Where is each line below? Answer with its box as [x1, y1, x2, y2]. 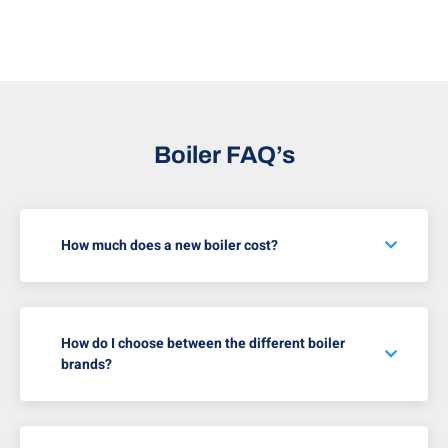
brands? [61, 354, 112, 376]
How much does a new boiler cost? [61, 235, 278, 257]
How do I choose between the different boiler [61, 333, 345, 355]
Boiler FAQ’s [153, 142, 295, 169]
